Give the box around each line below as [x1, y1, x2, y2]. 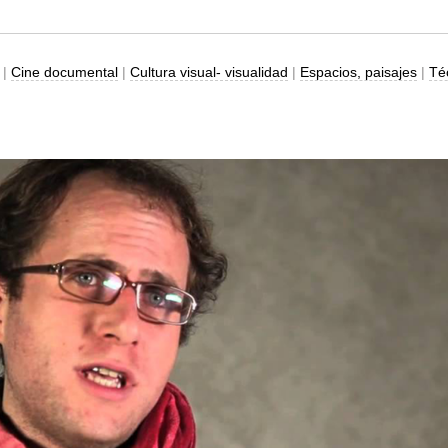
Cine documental [10, 64, 118, 80]
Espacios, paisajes [299, 64, 417, 80]
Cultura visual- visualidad [129, 64, 288, 80]
